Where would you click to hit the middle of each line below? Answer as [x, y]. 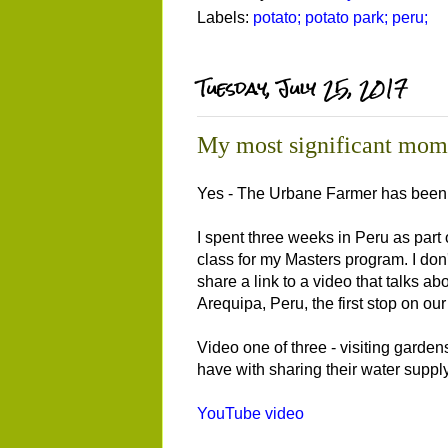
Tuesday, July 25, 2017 [302, 88]
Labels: [225, 18]
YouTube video [250, 413]
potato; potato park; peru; [340, 18]
